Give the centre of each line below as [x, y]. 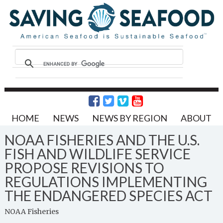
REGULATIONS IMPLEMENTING [106, 181]
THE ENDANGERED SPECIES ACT [108, 195]
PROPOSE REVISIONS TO [84, 167]
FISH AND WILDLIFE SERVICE [97, 154]
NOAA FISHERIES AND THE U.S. [102, 140]
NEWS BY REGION [129, 118]
